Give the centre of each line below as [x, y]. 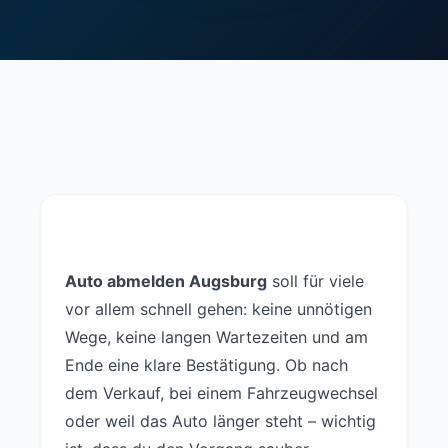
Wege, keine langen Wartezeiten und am [216, 337]
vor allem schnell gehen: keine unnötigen [218, 309]
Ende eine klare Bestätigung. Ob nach [206, 365]
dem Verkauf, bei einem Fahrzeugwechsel [221, 393]
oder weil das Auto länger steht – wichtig [220, 421]
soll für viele [315, 281]
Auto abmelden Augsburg [166, 281]
